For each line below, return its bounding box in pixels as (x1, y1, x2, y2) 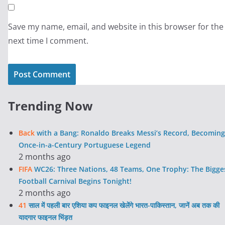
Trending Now (8, 97, 93, 115)
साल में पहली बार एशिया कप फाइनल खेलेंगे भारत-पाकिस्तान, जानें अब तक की (27, 200, 219, 210)
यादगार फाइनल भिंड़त (19, 212, 72, 222)
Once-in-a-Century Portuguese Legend (19, 140, 151, 150)
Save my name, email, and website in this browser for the (8, 21, 223, 33)
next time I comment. (8, 35, 88, 47)
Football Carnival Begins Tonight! (19, 176, 132, 186)
